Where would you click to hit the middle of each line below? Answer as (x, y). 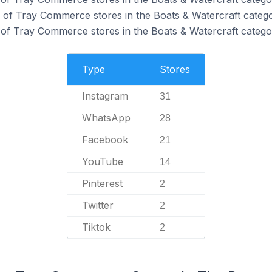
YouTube (103, 161)
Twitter (98, 205)
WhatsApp (106, 118)
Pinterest (102, 183)
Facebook (105, 140)
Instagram (105, 96)
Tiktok (96, 227)
